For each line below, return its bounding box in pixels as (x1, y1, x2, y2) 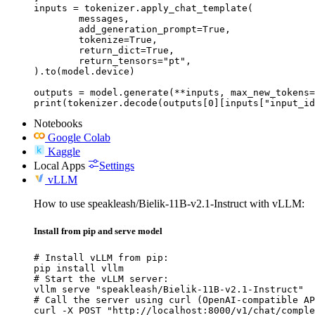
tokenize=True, (34, 34, 79, 45)
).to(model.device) (34, 65, 135, 77)
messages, (34, 13, 79, 24)
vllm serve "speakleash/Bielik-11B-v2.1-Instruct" (34, 284, 304, 295)
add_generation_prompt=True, (34, 23, 79, 34)
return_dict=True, (34, 44, 79, 56)
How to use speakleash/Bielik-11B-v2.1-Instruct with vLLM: (34, 197, 304, 210)
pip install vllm (34, 263, 124, 274)
